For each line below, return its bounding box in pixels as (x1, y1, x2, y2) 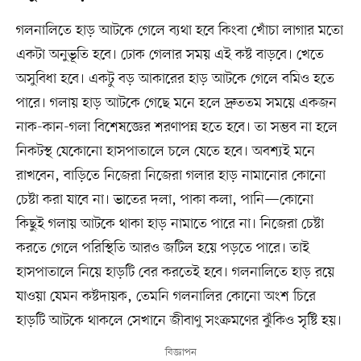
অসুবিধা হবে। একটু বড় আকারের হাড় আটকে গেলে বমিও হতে (15, 68, 334, 89)
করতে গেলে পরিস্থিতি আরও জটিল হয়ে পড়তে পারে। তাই (15, 238, 309, 258)
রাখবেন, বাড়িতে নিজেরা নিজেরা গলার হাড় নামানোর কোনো (15, 165, 326, 185)
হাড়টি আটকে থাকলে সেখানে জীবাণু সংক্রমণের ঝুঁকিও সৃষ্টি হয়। (15, 310, 342, 330)
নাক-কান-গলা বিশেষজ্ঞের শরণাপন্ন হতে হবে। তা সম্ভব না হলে (15, 117, 338, 137)
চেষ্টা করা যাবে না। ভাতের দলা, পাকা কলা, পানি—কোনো (15, 189, 313, 210)
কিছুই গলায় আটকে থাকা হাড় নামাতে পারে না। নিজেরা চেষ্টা (15, 214, 324, 234)
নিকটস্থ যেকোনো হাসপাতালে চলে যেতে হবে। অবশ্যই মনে (15, 141, 315, 161)
